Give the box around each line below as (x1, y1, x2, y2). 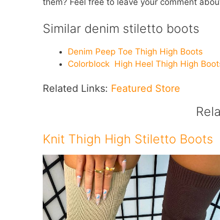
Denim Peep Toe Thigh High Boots (68, 46, 203, 56)
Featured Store (111, 82, 180, 94)
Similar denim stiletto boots (43, 21, 199, 36)
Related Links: (43, 82, 111, 94)
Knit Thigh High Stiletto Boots (43, 131, 213, 146)
